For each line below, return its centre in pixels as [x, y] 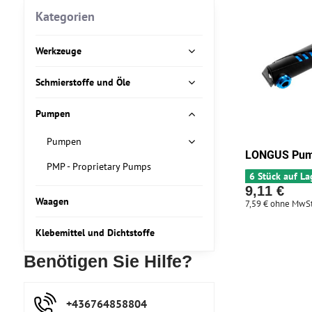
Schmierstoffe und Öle [83, 82]
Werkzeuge [58, 51]
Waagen [52, 201]
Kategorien [65, 16]
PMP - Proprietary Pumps [99, 166]
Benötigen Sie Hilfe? [108, 262]
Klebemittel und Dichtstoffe [95, 233]
